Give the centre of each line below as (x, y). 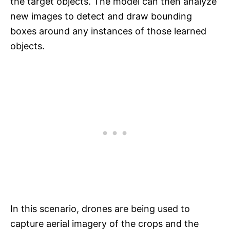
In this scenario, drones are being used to (100, 209)
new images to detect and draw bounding (101, 16)
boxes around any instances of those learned (108, 31)
